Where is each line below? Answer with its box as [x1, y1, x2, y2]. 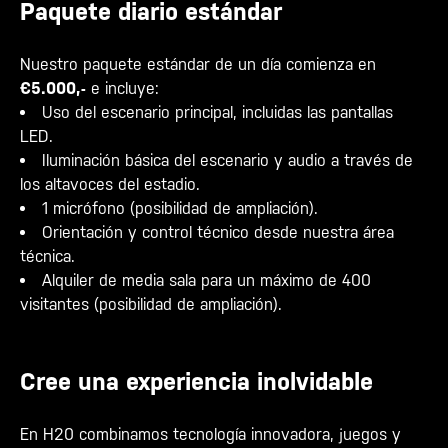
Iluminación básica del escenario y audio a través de [42, 151, 413, 170]
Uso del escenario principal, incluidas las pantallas [42, 103, 393, 122]
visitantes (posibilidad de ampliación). [20, 295, 282, 314]
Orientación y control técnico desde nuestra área [42, 223, 394, 242]
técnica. [20, 247, 75, 266]
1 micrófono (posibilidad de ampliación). [42, 199, 318, 218]
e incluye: [86, 79, 159, 98]
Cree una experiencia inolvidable [20, 368, 373, 396]
